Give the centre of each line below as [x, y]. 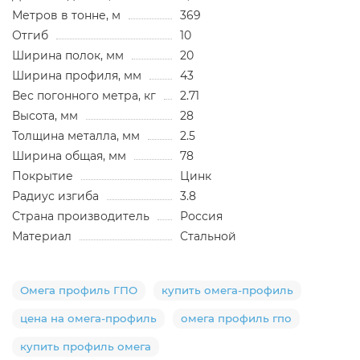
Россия [201, 216]
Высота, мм [45, 115]
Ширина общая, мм [69, 155]
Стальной [208, 236]
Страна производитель [81, 216]
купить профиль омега [86, 346]
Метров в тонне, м [66, 15]
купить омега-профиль [227, 290]
